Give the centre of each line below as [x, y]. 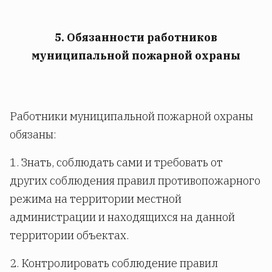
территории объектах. [69, 236]
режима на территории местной [96, 199]
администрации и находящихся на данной [122, 217]
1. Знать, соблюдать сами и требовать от [116, 163]
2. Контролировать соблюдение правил [114, 263]
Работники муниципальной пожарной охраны [131, 117]
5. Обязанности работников [136, 38]
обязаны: [33, 135]
